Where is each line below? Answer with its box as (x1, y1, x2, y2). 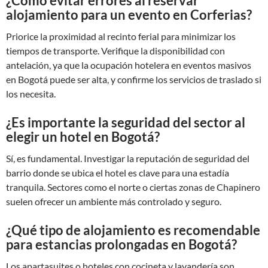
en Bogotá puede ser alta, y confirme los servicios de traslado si (6, 74, 261, 85)
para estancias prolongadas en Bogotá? (6, 236, 237, 252)
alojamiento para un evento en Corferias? (6, 7, 252, 23)
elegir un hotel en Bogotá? (6, 129, 160, 145)
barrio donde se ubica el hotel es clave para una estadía (6, 167, 229, 178)
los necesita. (6, 88, 56, 99)
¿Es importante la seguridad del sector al (6, 114, 245, 130)
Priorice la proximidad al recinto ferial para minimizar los (6, 31, 236, 42)
